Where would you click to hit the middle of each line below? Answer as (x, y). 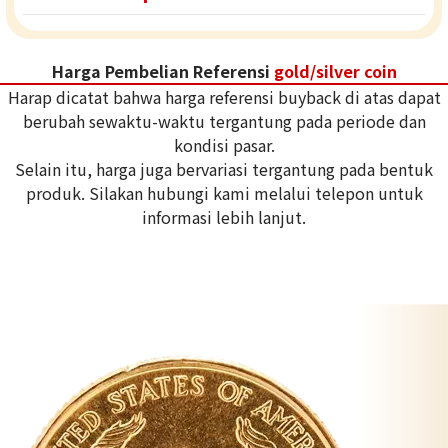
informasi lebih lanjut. (224, 217)
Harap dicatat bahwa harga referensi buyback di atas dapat (224, 97)
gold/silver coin (335, 71)
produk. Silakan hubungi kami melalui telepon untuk (224, 193)
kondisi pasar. (224, 145)
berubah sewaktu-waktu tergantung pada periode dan (224, 121)
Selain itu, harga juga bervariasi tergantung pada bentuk (224, 169)
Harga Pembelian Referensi (162, 71)
